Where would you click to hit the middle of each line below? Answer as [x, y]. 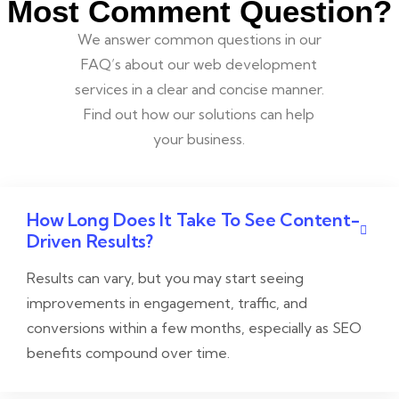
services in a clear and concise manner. [199, 90]
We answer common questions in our [199, 40]
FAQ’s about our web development [199, 65]
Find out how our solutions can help [199, 114]
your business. [199, 139]
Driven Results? [90, 241]
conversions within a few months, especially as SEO [194, 328]
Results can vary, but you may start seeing [165, 278]
